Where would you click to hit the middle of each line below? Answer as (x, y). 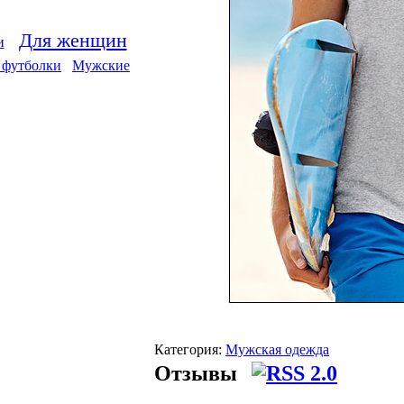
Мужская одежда (277, 349)
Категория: (190, 349)
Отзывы (198, 373)
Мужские (101, 65)
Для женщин (73, 40)
